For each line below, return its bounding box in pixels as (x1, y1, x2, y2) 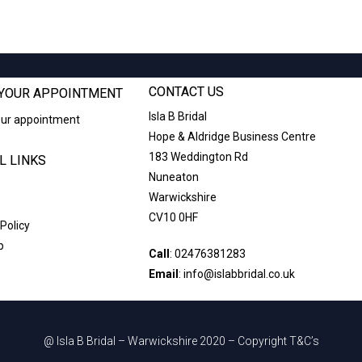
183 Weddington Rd (149, 150, 249, 163)
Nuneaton (149, 170, 200, 183)
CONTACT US (149, 84, 225, 99)
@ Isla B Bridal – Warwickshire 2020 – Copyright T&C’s (43, 335, 319, 347)
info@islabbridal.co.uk (183, 267, 296, 280)
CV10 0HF (149, 211, 199, 224)
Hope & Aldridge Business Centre (149, 130, 317, 143)
